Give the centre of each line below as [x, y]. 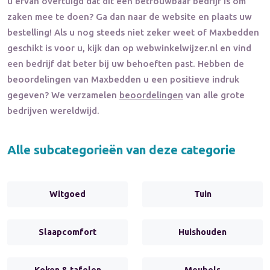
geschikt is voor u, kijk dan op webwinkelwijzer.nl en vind [129, 48]
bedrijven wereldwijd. [53, 110]
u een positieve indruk [190, 79]
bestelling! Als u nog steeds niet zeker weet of [108, 32]
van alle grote [214, 95]
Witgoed [67, 194]
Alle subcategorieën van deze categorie [121, 149]
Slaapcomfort [67, 232]
